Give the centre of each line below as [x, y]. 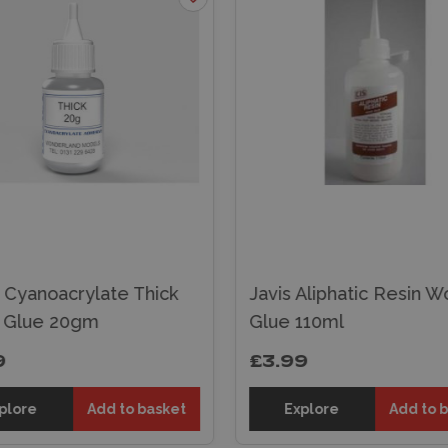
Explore [312, 408]
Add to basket [136, 408]
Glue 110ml [296, 321]
